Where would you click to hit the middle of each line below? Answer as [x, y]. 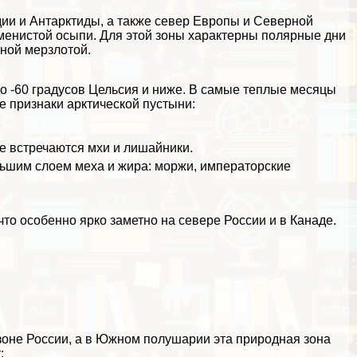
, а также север [147, 21]
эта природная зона [271, 339]
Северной [284, 21]
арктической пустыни [130, 104]
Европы [217, 21]
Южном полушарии [153, 339]
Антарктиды [65, 21]
